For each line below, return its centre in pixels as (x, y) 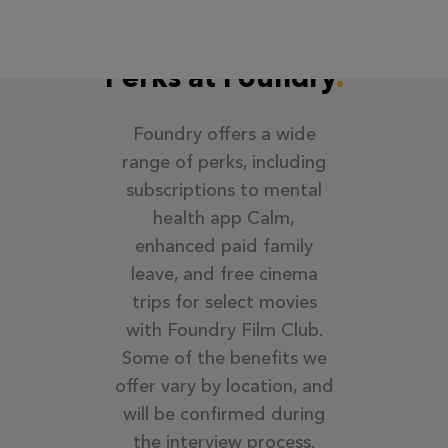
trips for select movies (224, 301)
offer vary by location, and (224, 385)
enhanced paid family (224, 245)
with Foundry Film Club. (224, 329)
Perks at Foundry (220, 76)
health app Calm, (224, 217)
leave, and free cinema (224, 273)
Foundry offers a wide (224, 133)
